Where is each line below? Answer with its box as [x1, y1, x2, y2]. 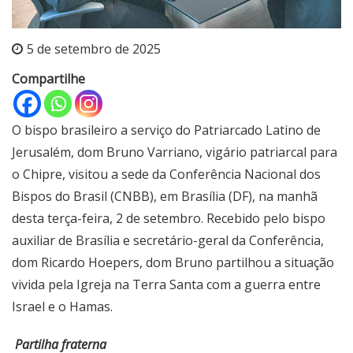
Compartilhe [12, 70, 85, 88]
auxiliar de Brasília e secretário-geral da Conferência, [12, 232, 324, 250]
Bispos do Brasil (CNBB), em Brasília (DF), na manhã [12, 188, 318, 206]
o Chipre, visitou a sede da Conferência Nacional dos [12, 165, 321, 184]
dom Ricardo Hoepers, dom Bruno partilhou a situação [12, 254, 334, 272]
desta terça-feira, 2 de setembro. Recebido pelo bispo [12, 210, 325, 228]
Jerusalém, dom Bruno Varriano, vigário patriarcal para [12, 143, 337, 162]
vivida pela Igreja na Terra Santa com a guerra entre [12, 276, 321, 294]
